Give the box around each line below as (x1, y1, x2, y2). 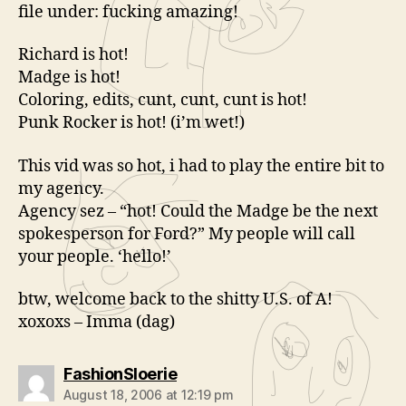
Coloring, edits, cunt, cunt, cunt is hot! (18, 90, 307, 111)
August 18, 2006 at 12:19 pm (63, 387, 234, 402)
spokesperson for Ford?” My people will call (18, 223, 355, 245)
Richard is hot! (18, 44, 129, 65)
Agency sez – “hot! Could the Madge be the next (18, 200, 378, 222)
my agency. (18, 178, 104, 199)
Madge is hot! (18, 67, 121, 88)
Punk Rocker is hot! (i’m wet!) (18, 112, 245, 133)
